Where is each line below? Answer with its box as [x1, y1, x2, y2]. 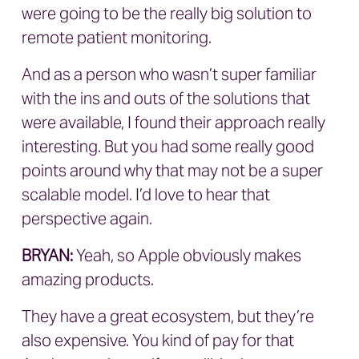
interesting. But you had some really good [22, 136, 314, 157]
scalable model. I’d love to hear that [22, 184, 270, 205]
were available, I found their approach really [22, 112, 325, 133]
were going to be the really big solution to [22, 3, 312, 24]
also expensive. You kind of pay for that [22, 330, 294, 351]
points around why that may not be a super [22, 160, 323, 181]
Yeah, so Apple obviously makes [73, 245, 301, 266]
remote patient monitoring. [22, 27, 212, 48]
